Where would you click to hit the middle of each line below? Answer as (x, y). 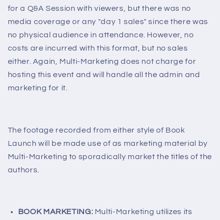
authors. (23, 170)
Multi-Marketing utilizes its (143, 212)
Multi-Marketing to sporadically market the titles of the (110, 156)
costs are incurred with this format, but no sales (98, 48)
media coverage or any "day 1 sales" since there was (108, 22)
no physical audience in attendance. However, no (101, 35)
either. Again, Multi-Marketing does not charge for (102, 62)
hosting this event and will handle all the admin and (104, 75)
